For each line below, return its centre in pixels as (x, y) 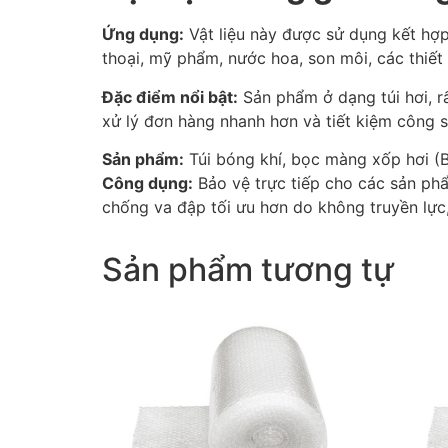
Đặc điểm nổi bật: (170, 96)
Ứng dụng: (143, 34)
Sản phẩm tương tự (248, 270)
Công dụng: (147, 183)
